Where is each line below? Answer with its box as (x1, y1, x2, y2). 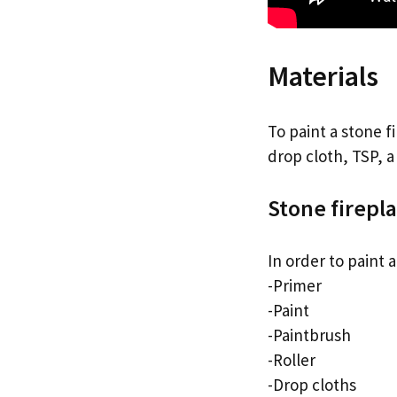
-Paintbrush (268, 323, 351, 346)
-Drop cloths (268, 373, 356, 395)
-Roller (268, 348, 315, 370)
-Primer (268, 274, 322, 296)
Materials (268, 58, 378, 95)
